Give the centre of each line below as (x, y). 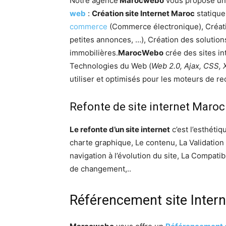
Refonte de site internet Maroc (147, 107)
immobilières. (94, 53)
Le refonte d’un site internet (120, 130)
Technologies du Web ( (110, 66)
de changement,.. (100, 169)
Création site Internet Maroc (143, 14)
